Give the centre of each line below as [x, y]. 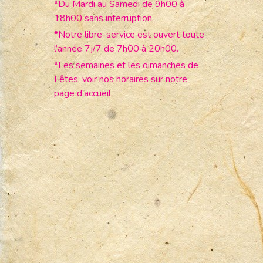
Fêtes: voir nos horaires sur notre [121, 79]
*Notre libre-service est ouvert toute [129, 34]
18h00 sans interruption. [104, 18]
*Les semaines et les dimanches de [126, 65]
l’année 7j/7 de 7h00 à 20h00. [116, 48]
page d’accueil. [83, 93]
